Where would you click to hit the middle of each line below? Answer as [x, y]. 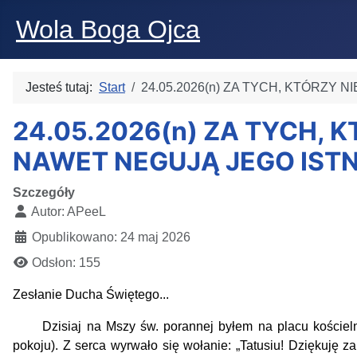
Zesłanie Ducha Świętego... [91, 294]
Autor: [48, 212]
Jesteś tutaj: [62, 87]
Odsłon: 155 [66, 263]
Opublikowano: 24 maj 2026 [111, 237]
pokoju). [38, 345]
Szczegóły [44, 192]
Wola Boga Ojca [108, 29]
